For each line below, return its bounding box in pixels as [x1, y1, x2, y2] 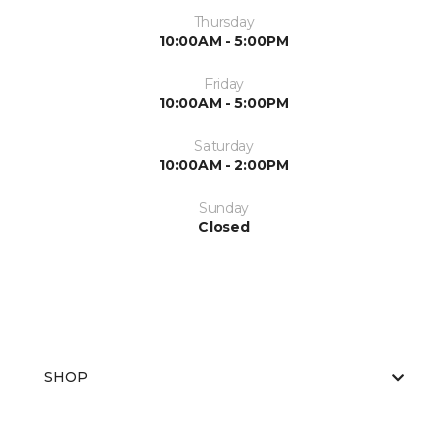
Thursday [193, 13, 255, 31]
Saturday [194, 137, 254, 155]
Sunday [198, 199, 250, 217]
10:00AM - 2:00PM [159, 156, 289, 174]
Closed [198, 218, 250, 236]
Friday [203, 75, 245, 93]
